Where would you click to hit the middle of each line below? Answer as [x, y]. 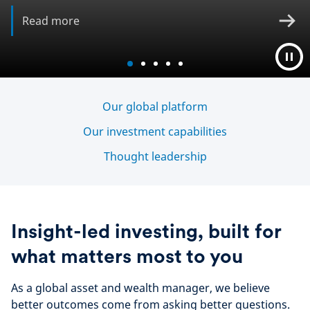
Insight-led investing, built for [146, 231]
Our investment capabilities [155, 131]
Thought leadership [155, 156]
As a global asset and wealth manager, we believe [140, 288]
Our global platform [155, 107]
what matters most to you [127, 256]
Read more [51, 21]
